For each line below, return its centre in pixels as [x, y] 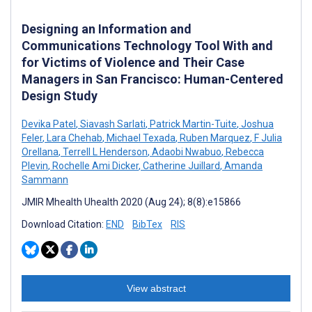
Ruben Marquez [214, 138]
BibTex [147, 224]
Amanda [242, 165]
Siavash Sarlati [112, 124]
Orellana [40, 151]
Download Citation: [64, 224]
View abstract [156, 288]
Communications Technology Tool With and [147, 45]
